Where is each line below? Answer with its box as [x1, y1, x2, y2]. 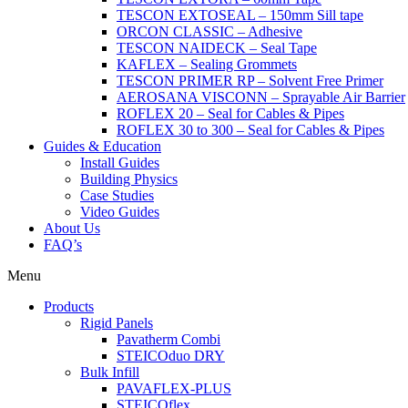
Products [44, 299, 94, 314]
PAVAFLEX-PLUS [117, 381, 231, 396]
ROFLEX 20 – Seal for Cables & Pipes [117, 106, 344, 121]
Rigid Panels [80, 315, 153, 331]
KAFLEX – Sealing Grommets [117, 56, 297, 72]
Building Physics [80, 171, 178, 187]
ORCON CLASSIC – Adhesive [117, 24, 302, 39]
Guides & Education [44, 138, 161, 154]
